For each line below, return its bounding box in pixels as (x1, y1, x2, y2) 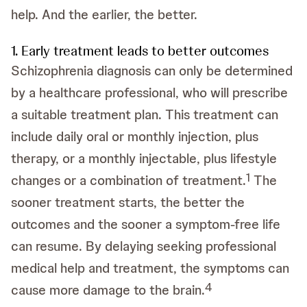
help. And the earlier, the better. (11, 5, 197, 23)
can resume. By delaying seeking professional (11, 237, 276, 255)
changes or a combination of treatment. (11, 171, 246, 189)
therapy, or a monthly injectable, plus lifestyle (11, 149, 277, 167)
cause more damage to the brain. (11, 281, 205, 299)
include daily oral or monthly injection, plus (11, 127, 258, 145)
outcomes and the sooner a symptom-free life (11, 215, 280, 233)
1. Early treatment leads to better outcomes (11, 42, 269, 60)
